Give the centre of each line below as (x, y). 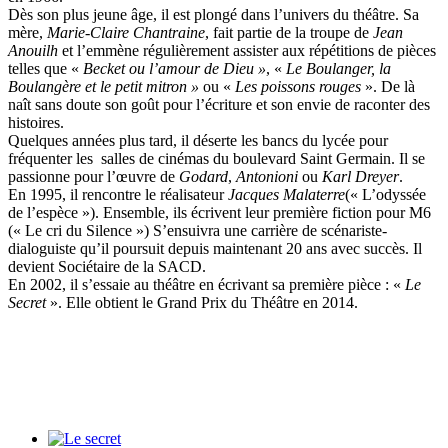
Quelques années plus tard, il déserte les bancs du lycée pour (198, 140)
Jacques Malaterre (286, 194)
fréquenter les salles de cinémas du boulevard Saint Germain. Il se (216, 158)
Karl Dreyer (360, 176)
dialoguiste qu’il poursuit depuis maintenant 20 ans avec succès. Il (215, 248)
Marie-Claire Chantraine (126, 32)
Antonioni (267, 176)
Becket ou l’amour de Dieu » (174, 68)
